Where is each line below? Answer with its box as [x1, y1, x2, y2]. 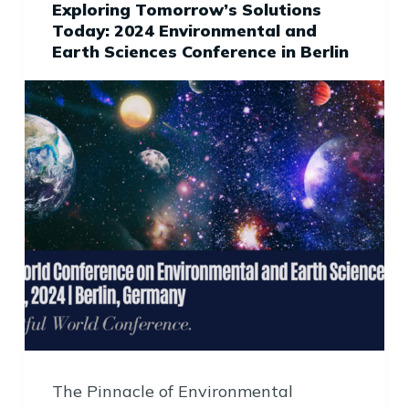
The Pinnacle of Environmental [51, 380, 293, 402]
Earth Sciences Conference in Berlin [51, 41, 349, 62]
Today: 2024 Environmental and [51, 20, 317, 41]
